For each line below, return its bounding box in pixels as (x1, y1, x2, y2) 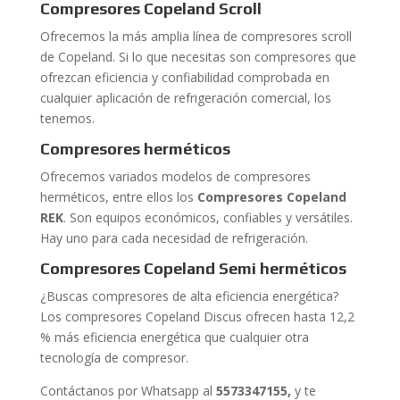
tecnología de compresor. (39, 349, 188, 366)
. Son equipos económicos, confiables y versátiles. (62, 209, 353, 226)
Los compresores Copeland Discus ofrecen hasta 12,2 (39, 308, 354, 325)
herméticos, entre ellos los (39, 188, 197, 205)
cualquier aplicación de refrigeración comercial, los (39, 89, 331, 106)
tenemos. (39, 110, 95, 127)
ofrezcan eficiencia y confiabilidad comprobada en (39, 69, 329, 86)
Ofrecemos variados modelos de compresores (39, 168, 311, 185)
